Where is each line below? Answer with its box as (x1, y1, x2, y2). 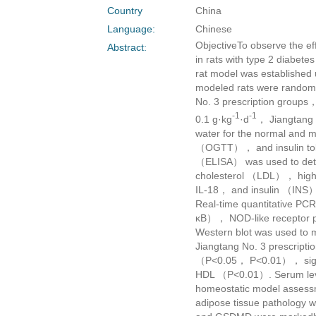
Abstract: (107, 42, 147, 54)
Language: (107, 23, 155, 35)
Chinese (195, 23, 232, 35)
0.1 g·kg (195, 113, 232, 125)
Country (107, 5, 142, 17)
